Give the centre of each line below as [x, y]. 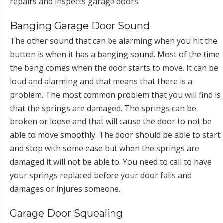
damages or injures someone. [65, 188]
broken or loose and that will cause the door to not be [111, 121]
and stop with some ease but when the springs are [105, 148]
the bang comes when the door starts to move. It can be [114, 67]
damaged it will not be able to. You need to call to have [111, 162]
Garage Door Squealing [66, 213]
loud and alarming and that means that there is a [101, 81]
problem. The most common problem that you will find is [115, 94]
